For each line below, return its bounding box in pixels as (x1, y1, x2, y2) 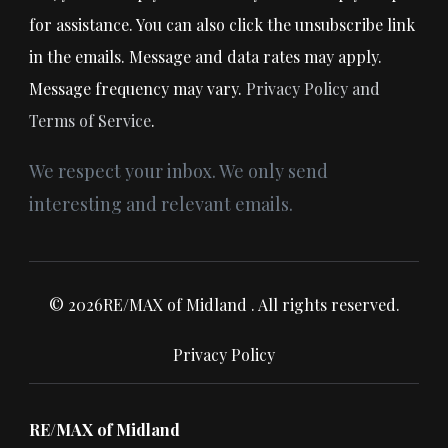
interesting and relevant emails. (29, 191, 293, 216)
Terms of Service (29, 109, 151, 131)
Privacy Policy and (246, 77, 380, 99)
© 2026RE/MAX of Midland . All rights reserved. (48, 293, 400, 315)
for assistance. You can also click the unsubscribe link (29, 13, 415, 35)
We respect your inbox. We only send (29, 158, 328, 183)
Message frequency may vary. (29, 77, 246, 99)
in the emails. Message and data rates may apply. (29, 45, 382, 67)
